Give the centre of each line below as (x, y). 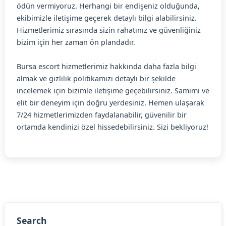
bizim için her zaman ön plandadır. (76, 42)
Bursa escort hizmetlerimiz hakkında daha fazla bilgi (106, 66)
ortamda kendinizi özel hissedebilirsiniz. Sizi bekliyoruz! (112, 127)
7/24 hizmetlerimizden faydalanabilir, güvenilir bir (102, 115)
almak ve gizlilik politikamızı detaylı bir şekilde (96, 78)
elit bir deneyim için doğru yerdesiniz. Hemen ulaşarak (110, 103)
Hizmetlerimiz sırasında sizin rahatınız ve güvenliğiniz (109, 30)
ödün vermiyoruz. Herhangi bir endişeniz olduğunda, (108, 6)
